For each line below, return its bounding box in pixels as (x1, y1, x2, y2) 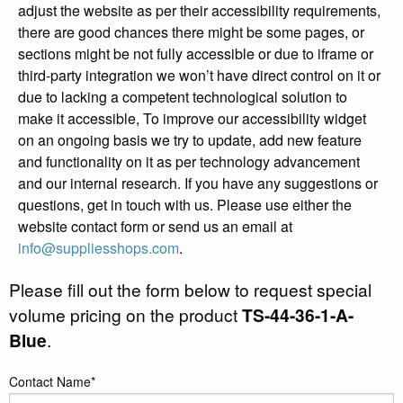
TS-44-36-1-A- (242, 302, 354, 328)
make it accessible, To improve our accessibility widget (18, 108, 366, 130)
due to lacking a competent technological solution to (18, 86, 347, 108)
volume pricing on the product (9, 302, 242, 327)
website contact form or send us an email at (18, 216, 292, 237)
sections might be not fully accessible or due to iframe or (18, 43, 373, 65)
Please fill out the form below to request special (9, 277, 372, 302)
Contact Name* (9, 372, 95, 391)
